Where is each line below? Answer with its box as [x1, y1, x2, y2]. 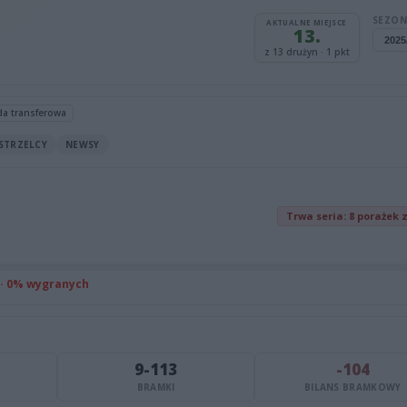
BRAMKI [136, 381, 175, 393]
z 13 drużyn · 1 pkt [263, 45, 350, 58]
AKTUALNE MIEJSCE [266, 16, 347, 27]
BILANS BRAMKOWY [303, 381, 402, 393]
